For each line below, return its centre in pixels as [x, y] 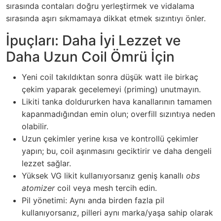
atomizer [38, 188]
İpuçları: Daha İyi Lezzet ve [93, 40]
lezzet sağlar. [46, 163]
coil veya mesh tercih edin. [106, 188]
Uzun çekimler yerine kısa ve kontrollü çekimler [110, 138]
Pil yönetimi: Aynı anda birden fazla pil [93, 200]
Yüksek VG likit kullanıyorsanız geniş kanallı [104, 175]
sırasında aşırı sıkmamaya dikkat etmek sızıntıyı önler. [106, 18]
